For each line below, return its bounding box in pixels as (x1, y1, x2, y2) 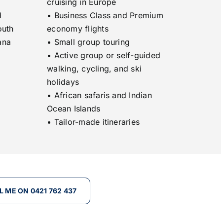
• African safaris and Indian (47, 90, 152, 100)
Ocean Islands (47, 103, 101, 113)
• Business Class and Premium (47, 10, 163, 20)
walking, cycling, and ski (47, 63, 142, 74)
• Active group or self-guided (47, 50, 161, 60)
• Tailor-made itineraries (47, 116, 140, 127)
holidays (47, 76, 79, 87)
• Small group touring (47, 37, 130, 47)
